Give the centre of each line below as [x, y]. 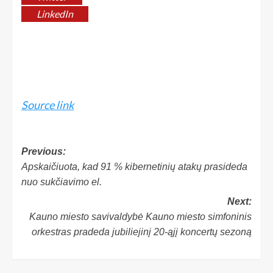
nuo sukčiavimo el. [62, 182]
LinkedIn [55, 13]
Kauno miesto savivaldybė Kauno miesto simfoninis [140, 216]
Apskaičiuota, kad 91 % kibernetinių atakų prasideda [134, 166]
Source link [48, 105]
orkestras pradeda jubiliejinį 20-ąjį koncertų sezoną [142, 232]
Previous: [44, 151]
